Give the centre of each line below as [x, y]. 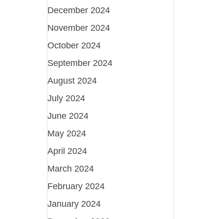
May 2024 [67, 133]
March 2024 [71, 168]
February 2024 [76, 186]
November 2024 [79, 28]
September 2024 [80, 63]
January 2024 [74, 204]
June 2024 [68, 116]
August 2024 [72, 80]
